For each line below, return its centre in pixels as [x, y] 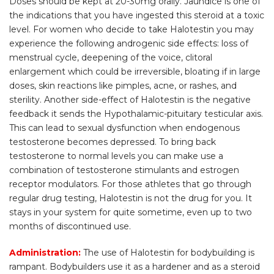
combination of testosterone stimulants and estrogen [124, 170]
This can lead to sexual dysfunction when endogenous [124, 128]
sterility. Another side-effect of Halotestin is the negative [130, 100]
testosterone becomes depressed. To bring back [113, 142]
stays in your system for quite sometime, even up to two [131, 212]
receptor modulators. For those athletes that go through [130, 184]
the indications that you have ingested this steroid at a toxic [137, 15]
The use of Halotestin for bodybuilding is [168, 253]
